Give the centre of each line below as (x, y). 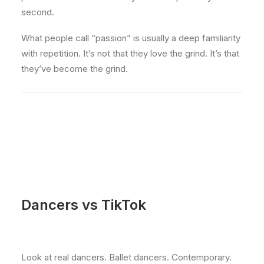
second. (38, 12)
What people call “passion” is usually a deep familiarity (131, 38)
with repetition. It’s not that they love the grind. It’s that (130, 53)
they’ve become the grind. (75, 69)
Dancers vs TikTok (84, 205)
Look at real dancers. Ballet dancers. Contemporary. (126, 257)
